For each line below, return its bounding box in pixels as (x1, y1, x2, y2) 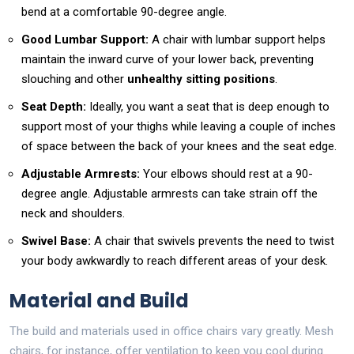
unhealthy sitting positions (127, 71, 275, 86)
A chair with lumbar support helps (149, 32, 326, 47)
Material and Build (9, 287, 189, 314)
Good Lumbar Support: (21, 32, 149, 47)
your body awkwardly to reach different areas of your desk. (21, 253, 328, 268)
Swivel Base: (21, 233, 91, 248)
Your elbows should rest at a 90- (140, 166, 313, 181)
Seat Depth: (21, 99, 86, 114)
